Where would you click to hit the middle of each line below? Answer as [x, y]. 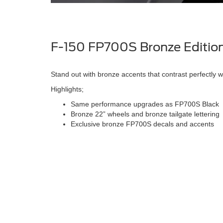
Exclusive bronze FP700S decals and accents [142, 124]
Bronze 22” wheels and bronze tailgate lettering [145, 114]
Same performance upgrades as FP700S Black [145, 104]
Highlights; [67, 89]
